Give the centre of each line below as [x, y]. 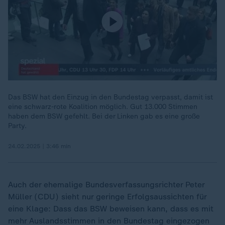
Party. [17, 126]
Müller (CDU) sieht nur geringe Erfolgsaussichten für [107, 197]
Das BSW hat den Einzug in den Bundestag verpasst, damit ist [110, 97]
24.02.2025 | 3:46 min [39, 146]
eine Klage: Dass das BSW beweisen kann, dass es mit [111, 209]
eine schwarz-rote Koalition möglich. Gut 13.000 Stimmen [103, 107]
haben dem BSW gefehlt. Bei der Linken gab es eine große [104, 116]
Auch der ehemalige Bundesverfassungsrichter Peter [106, 185]
